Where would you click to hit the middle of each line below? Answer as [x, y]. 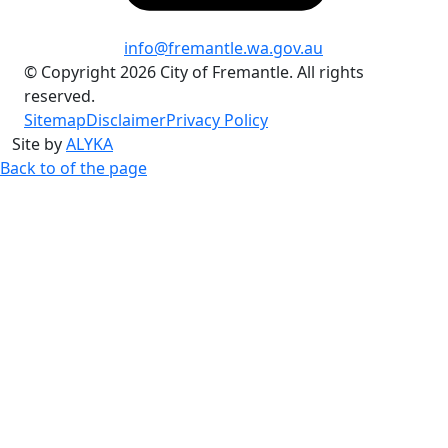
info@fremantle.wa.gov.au [223, 48]
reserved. [59, 96]
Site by [39, 144]
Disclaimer [126, 120]
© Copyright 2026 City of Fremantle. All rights [194, 72]
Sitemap [55, 120]
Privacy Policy [217, 120]
